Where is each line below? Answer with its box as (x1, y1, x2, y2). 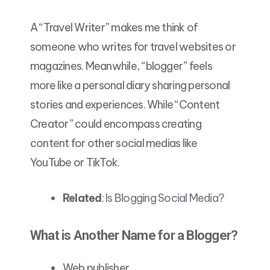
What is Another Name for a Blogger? (30, 228, 238, 243)
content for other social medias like (30, 136, 198, 151)
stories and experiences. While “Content (30, 98, 220, 112)
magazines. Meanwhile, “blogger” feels (30, 59, 212, 74)
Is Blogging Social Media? (105, 191, 227, 206)
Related (63, 191, 102, 206)
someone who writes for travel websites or (30, 40, 236, 54)
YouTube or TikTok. (30, 155, 120, 170)
